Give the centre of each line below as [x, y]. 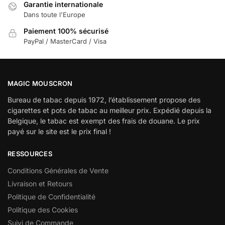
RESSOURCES [30, 154]
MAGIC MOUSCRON [40, 83]
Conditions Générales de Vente [58, 170]
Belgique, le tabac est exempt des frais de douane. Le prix [104, 121]
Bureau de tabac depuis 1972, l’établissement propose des [104, 100]
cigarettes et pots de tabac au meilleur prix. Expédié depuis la [109, 110]
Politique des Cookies [43, 209]
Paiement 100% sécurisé [66, 31]
